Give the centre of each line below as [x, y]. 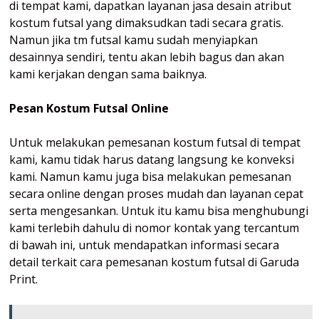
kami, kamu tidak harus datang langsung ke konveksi [152, 159]
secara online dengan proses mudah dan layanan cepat [156, 193]
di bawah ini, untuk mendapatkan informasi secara [144, 245]
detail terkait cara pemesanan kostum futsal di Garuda [154, 262]
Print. [23, 279]
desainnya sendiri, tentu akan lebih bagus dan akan [147, 57]
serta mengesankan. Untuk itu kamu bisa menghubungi [159, 210]
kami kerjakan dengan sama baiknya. [108, 74]
